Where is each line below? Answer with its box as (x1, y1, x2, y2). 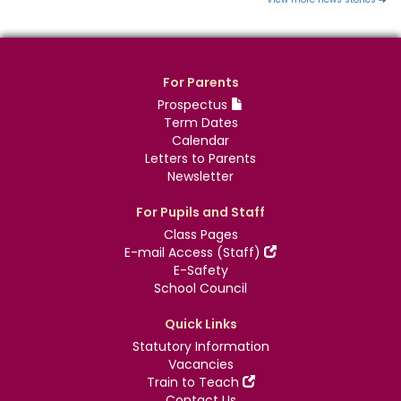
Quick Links (164, 315, 237, 334)
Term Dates (163, 114, 238, 132)
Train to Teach (146, 373, 243, 392)
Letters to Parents (145, 149, 256, 168)
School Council (154, 279, 247, 298)
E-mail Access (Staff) (124, 243, 264, 262)
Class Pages (163, 226, 238, 244)
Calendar (172, 132, 229, 150)
